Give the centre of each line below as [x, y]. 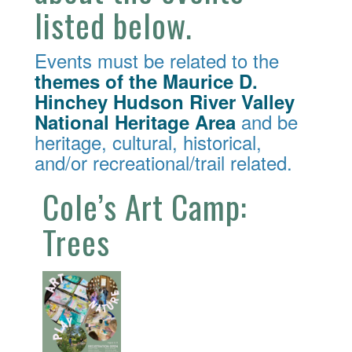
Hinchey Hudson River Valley [165, 101]
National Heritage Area [135, 121]
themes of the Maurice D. [146, 81]
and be [267, 121]
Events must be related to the [157, 60]
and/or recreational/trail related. [163, 162]
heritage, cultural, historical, [148, 141]
